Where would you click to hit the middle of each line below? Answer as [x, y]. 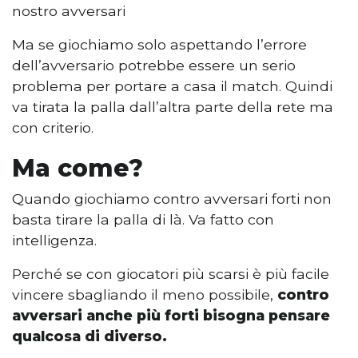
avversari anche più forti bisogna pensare [171, 315]
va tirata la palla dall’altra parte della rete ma [173, 106]
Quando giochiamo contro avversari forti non [172, 198]
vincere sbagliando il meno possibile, [145, 294]
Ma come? [78, 168]
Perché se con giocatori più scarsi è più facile [171, 273]
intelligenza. [54, 240]
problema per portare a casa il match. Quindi [172, 86]
